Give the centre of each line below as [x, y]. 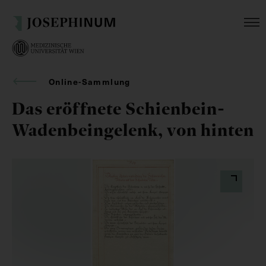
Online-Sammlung [89, 81]
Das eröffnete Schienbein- [118, 108]
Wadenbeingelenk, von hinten [133, 130]
